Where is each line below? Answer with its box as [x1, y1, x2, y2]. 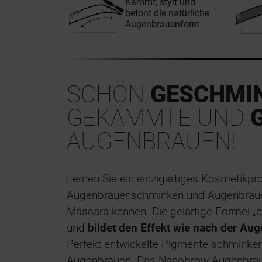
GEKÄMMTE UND [67, 104, 250, 132]
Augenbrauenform [125, 18, 200, 30]
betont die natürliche [125, 7, 209, 19]
